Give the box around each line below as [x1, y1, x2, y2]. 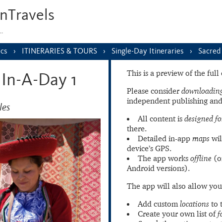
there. [127, 123, 147, 133]
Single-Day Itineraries [111, 48, 184, 55]
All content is [138, 113, 184, 123]
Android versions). [127, 163, 190, 173]
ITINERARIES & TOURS [22, 48, 97, 55]
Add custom [138, 199, 180, 209]
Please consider [127, 86, 181, 96]
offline [190, 153, 212, 163]
